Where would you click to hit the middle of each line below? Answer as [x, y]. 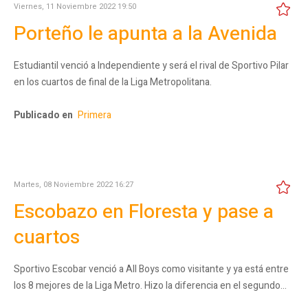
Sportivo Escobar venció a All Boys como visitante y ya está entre [151, 269]
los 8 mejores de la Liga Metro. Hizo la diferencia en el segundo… [150, 285]
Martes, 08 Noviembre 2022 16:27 [74, 184]
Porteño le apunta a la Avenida [145, 34]
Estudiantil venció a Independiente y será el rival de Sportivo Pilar [151, 65]
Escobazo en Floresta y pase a [144, 212]
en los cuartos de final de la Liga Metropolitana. [113, 82]
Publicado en [43, 115]
